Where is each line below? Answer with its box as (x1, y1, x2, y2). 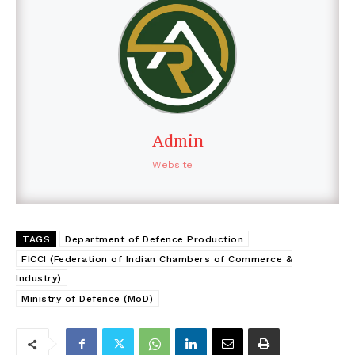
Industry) (16, 273, 62, 284)
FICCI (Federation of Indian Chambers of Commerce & (21, 254, 292, 265)
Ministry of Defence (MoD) (21, 293, 154, 305)
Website (151, 159, 193, 171)
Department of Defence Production (65, 234, 243, 246)
